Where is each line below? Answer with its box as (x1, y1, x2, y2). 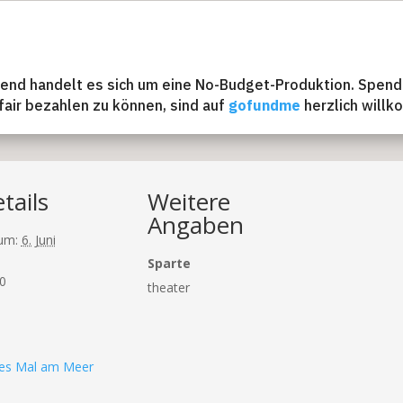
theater (147, 278, 190, 296)
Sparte (147, 254, 191, 272)
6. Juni (21, 230, 56, 248)
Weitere (147, 184, 230, 218)
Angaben (147, 208, 244, 241)
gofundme (228, 96, 300, 115)
